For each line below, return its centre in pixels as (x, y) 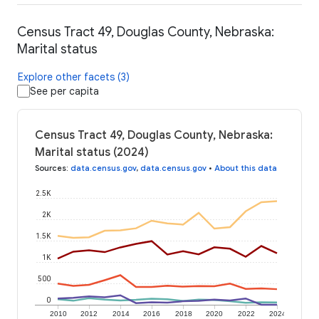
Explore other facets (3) (74, 77)
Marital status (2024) (92, 153)
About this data (246, 168)
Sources (51, 168)
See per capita (64, 91)
